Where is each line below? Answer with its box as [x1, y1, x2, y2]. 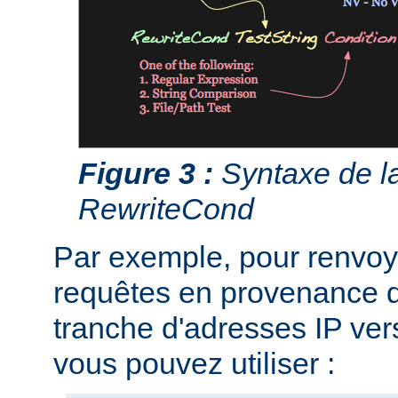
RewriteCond [78, 191, 254, 226]
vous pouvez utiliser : [53, 346, 335, 380]
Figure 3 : [78, 155, 213, 190]
